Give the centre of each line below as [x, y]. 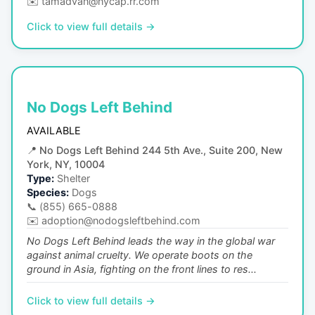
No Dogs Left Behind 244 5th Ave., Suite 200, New [161, 150]
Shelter [73, 178]
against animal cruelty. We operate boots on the [140, 255]
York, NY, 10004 [66, 164]
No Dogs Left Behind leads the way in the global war [151, 240]
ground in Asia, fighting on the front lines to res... [142, 269]
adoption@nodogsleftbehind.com [121, 220]
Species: [48, 192]
